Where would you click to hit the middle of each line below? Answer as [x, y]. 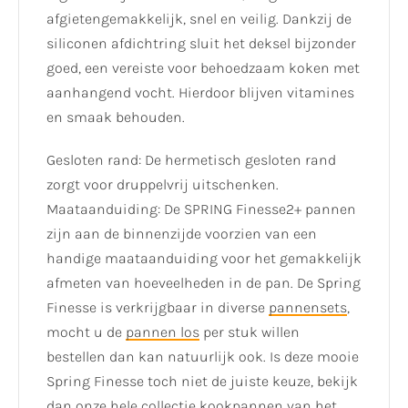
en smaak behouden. [116, 117]
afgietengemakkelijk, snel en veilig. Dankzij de [199, 19]
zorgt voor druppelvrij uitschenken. [163, 184]
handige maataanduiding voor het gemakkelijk [204, 258]
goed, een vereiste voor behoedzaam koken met [203, 68]
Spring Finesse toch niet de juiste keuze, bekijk [202, 381]
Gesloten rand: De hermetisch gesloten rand [191, 159]
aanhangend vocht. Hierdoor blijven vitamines [200, 93]
